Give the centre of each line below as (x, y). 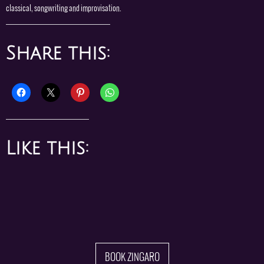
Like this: (47, 148)
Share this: (58, 54)
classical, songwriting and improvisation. (64, 8)
